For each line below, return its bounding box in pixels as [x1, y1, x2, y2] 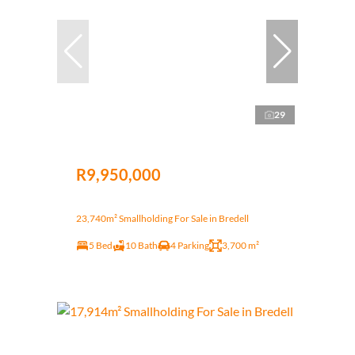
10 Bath [125, 239, 158, 251]
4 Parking [170, 239, 209, 251]
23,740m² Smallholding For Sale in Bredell [76, 212, 249, 224]
